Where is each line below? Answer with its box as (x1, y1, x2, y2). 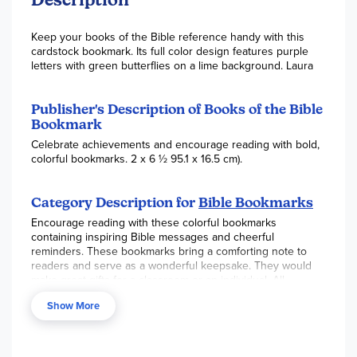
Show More (47, 297, 100, 313)
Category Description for (31, 194, 198, 210)
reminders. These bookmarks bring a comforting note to (31, 242, 307, 260)
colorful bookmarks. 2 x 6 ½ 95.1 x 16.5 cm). (31, 150, 242, 167)
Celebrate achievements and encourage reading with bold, (31, 135, 320, 153)
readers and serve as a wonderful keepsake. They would (31, 257, 312, 274)
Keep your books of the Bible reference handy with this (31, 28, 304, 45)
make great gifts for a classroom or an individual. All (31, 271, 284, 288)
